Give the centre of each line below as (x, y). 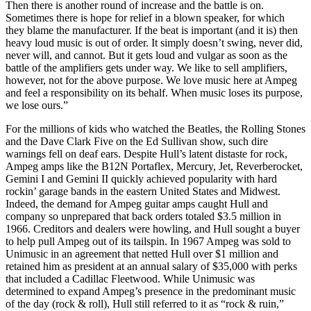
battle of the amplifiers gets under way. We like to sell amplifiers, (146, 67)
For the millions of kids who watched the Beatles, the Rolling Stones (155, 128)
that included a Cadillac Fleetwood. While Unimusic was (130, 278)
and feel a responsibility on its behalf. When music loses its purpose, (154, 92)
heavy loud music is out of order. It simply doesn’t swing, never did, (154, 42)
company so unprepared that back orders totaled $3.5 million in (143, 216)
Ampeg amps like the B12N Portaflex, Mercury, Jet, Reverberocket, (154, 166)
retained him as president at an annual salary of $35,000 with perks (151, 266)
